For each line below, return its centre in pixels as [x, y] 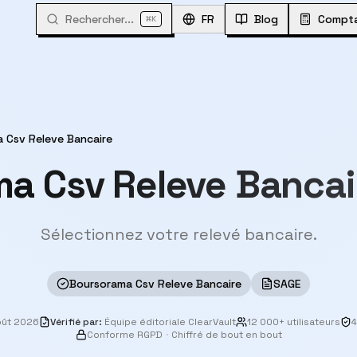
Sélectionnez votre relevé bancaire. [178, 234]
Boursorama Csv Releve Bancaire [155, 284]
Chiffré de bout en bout [226, 335]
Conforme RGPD [124, 335]
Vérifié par [75, 322]
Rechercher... [100, 19]
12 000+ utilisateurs [294, 322]
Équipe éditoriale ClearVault [170, 322]
